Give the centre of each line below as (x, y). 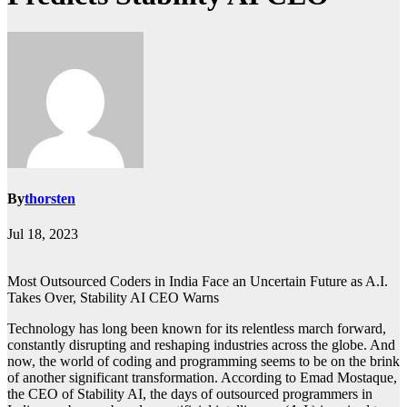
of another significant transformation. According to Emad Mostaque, (202, 378)
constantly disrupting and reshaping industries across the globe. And (201, 345)
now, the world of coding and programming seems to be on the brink (203, 362)
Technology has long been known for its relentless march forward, (197, 329)
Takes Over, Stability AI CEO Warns (113, 298)
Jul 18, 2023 (43, 234)
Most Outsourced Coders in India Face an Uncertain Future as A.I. (198, 282)
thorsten (50, 199)
